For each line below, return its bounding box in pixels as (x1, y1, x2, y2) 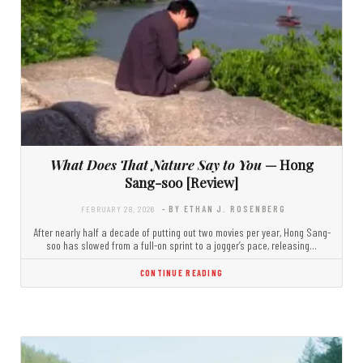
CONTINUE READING (139, 267, 224, 279)
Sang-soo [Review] (125, 173, 238, 192)
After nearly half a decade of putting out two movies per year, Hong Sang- (32, 225, 331, 240)
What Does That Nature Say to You (49, 156, 262, 174)
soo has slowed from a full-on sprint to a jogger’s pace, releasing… (46, 238, 317, 253)
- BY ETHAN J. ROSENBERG (161, 203, 287, 215)
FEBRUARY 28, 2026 (80, 203, 156, 215)
